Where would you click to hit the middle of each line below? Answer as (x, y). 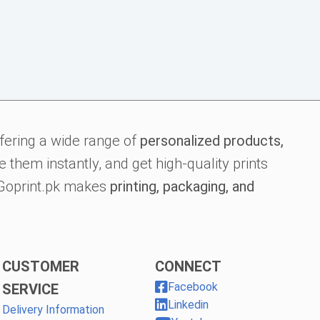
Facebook (193, 286)
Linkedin (189, 304)
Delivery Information (53, 309)
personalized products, (211, 140)
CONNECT (189, 266)
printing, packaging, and (182, 186)
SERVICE (30, 289)
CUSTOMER (40, 266)
